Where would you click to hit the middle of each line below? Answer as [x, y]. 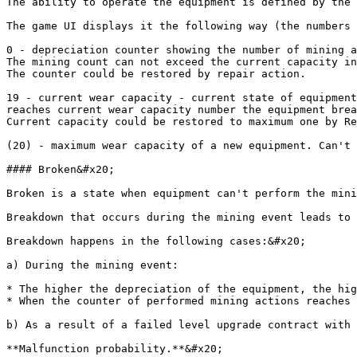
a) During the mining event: [92, 265]
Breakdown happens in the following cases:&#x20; [156, 241]
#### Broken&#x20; [61, 169]
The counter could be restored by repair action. [156, 74]
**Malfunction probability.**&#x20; [115, 349]
